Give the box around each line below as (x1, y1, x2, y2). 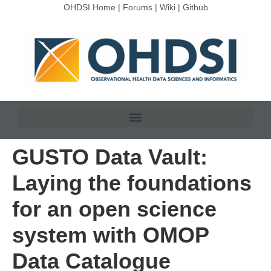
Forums (122, 2, 152, 12)
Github (182, 2, 208, 12)
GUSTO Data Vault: (12, 145, 207, 170)
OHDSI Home (63, 2, 116, 12)
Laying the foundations (12, 171, 252, 196)
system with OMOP (12, 223, 209, 248)
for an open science (12, 197, 217, 222)
